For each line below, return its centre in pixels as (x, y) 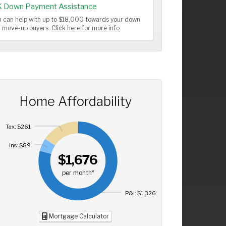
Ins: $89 (20, 146)
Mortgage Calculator (78, 216)
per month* (78, 173)
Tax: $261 (18, 127)
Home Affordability (75, 101)
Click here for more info (86, 28)
